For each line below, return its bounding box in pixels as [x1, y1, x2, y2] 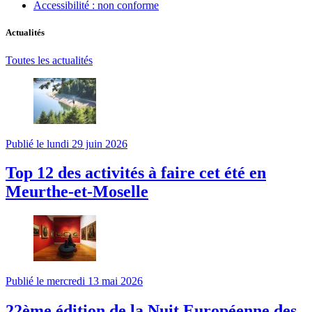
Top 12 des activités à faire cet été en [6, 164, 266, 182]
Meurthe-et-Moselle [6, 182, 148, 201]
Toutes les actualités [6, 54, 93, 66]
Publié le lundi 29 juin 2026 [6, 137, 127, 150]
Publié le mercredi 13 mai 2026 [6, 275, 143, 288]
